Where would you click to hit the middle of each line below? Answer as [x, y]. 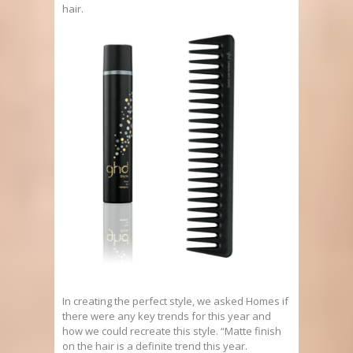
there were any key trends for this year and [167, 316]
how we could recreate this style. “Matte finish [172, 331]
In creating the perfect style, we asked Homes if [175, 301]
